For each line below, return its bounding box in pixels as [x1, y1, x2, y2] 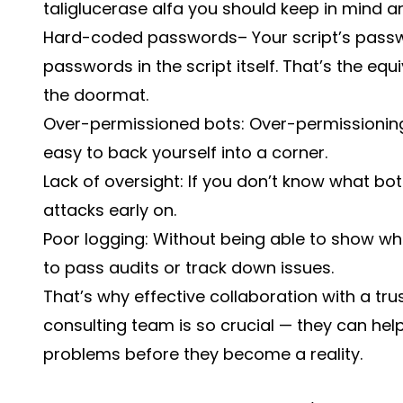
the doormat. [43, 84, 148, 106]
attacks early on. [43, 199, 176, 221]
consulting [43, 314, 127, 336]
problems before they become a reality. [43, 343, 363, 365]
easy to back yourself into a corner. [43, 141, 327, 164]
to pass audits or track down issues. [43, 256, 334, 279]
